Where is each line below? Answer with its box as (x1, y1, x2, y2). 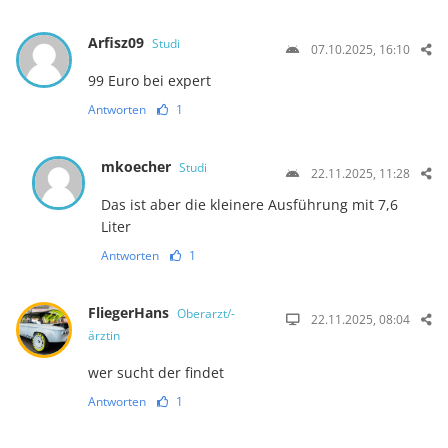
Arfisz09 (87, 33, 148, 53)
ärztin (87, 327, 120, 345)
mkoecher (101, 157, 176, 177)
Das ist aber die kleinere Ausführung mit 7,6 (101, 195, 399, 215)
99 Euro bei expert (87, 71, 211, 91)
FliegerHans (87, 303, 173, 323)
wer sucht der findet (87, 363, 224, 383)
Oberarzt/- (176, 305, 235, 323)
